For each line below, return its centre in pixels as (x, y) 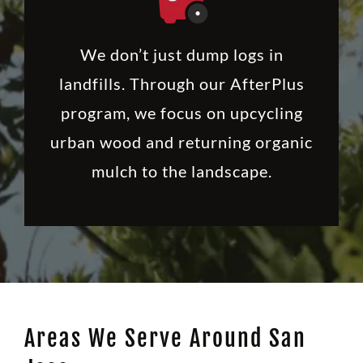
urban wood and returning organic (181, 141)
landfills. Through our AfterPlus (181, 83)
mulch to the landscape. (181, 171)
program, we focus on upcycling (181, 112)
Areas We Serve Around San (165, 338)
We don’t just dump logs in (181, 54)
